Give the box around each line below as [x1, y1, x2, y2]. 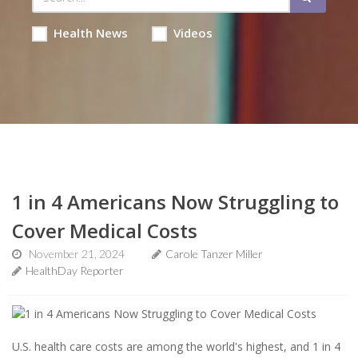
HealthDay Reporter [26, 264, 124, 277]
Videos [173, 25, 213, 41]
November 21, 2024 [29, 247, 125, 261]
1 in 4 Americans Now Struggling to [12, 189, 339, 215]
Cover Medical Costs [12, 217, 197, 244]
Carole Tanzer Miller [165, 247, 263, 261]
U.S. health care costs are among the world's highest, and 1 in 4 [12, 338, 340, 354]
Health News [53, 25, 128, 41]
